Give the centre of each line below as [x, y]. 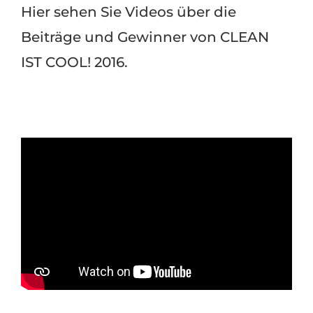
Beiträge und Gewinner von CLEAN [145, 37]
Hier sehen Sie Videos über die [128, 12]
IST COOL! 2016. [74, 63]
